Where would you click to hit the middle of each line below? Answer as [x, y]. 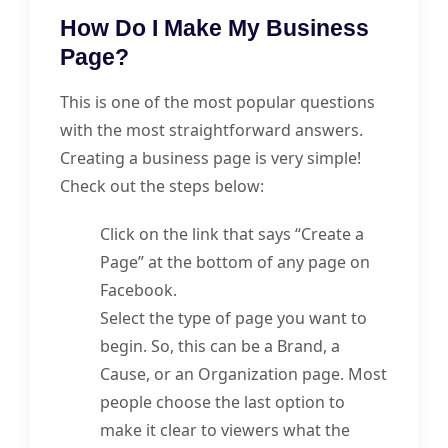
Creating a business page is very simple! [210, 158]
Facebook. [138, 290]
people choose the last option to [222, 402]
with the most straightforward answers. [211, 130]
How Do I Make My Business [214, 28]
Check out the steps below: [162, 186]
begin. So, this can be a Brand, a [220, 346]
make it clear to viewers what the [225, 430]
